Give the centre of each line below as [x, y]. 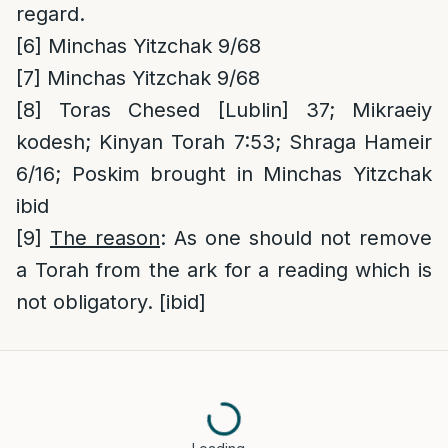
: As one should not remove [296, 238]
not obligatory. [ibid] [111, 302]
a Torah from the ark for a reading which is [224, 270]
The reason [105, 238]
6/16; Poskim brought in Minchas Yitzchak [224, 174]
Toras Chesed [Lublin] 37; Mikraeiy [237, 110]
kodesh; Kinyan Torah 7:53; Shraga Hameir [224, 142]
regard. [50, 14]
